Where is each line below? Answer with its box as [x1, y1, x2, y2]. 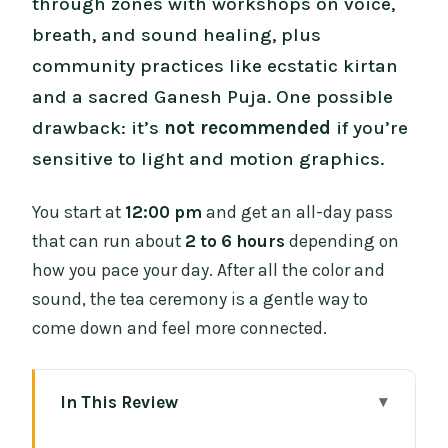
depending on [285, 230, 400, 251]
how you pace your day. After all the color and [32, 259, 386, 280]
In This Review [59, 391, 178, 412]
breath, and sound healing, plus [32, 24, 322, 47]
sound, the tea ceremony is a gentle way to [32, 288, 369, 309]
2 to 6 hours [185, 230, 286, 251]
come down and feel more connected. [32, 317, 328, 338]
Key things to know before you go [90, 426, 338, 446]
